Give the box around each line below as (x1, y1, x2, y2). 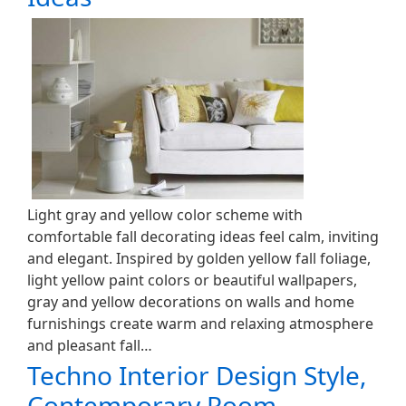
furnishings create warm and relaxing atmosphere (27, 314, 373, 333)
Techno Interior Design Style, (27, 358, 367, 392)
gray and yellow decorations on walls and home (27, 292, 354, 312)
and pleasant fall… (27, 335, 152, 355)
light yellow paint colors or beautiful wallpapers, (27, 270, 357, 290)
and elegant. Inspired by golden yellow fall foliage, (27, 248, 371, 268)
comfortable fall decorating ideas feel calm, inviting (27, 227, 379, 246)
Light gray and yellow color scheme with (27, 205, 303, 225)
